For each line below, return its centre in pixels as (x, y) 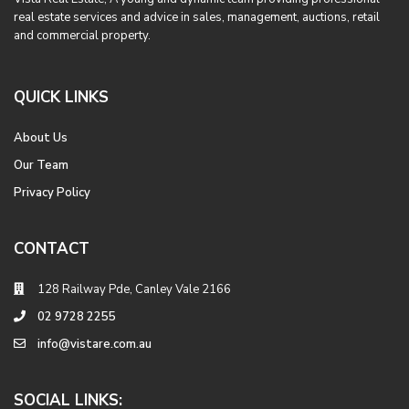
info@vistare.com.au (94, 344)
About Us (41, 138)
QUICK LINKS (61, 97)
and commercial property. (82, 36)
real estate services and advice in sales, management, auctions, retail (197, 17)
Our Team (41, 165)
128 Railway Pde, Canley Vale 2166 (134, 289)
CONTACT (52, 249)
